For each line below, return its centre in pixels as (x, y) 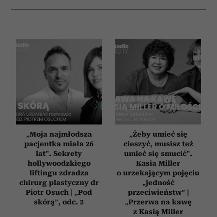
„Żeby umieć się (158, 134)
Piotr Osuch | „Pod (59, 193)
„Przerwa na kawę (158, 202)
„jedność (158, 183)
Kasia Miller (158, 163)
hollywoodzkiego (59, 163)
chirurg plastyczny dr (59, 183)
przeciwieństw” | (158, 193)
